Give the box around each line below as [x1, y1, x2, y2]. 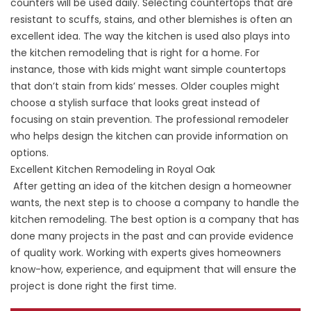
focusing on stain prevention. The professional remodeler [10, 112, 289, 126]
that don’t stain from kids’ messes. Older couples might [10, 79, 280, 93]
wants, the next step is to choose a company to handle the [10, 196, 299, 210]
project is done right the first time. [10, 279, 176, 293]
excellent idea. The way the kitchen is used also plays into [10, 29, 290, 43]
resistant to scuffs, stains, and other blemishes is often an [10, 12, 292, 26]
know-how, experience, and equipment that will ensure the [10, 262, 296, 276]
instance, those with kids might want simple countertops [10, 62, 286, 76]
